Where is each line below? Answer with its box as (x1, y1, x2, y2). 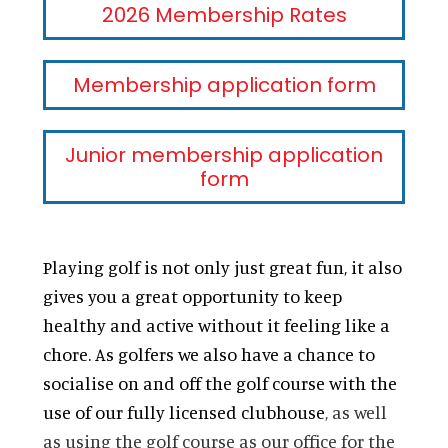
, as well (324, 401, 387, 423)
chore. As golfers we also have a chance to (42, 343, 375, 365)
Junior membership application (65, 141, 383, 169)
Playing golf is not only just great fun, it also (42, 256, 402, 278)
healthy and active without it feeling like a (42, 314, 390, 336)
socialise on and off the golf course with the (42, 372, 397, 394)
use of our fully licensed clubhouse (42, 401, 325, 423)
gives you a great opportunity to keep (42, 285, 342, 307)
